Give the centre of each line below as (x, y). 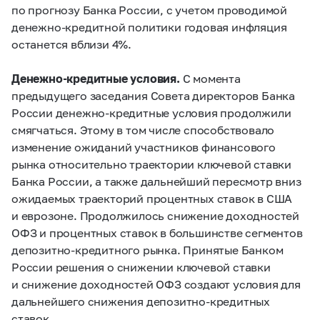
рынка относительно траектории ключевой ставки (151, 164)
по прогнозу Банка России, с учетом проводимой (149, 10)
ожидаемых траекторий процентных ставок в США (152, 198)
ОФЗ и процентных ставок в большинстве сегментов (157, 232)
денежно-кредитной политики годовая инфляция (149, 27)
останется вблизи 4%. (72, 44)
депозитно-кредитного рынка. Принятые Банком (147, 250)
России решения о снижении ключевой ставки (141, 267)
